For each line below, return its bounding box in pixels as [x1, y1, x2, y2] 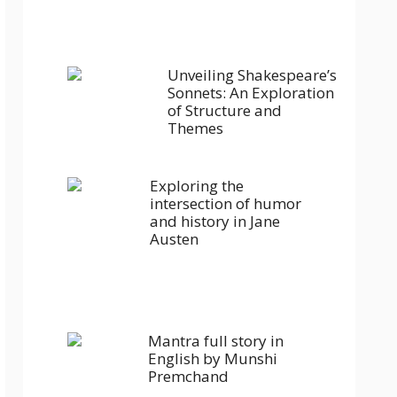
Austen [150, 229, 198, 249]
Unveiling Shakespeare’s [167, 65, 337, 85]
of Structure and [167, 100, 282, 121]
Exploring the [150, 175, 244, 196]
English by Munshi [148, 348, 277, 369]
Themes [167, 118, 223, 138]
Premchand [148, 366, 229, 386]
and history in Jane [150, 211, 280, 231]
